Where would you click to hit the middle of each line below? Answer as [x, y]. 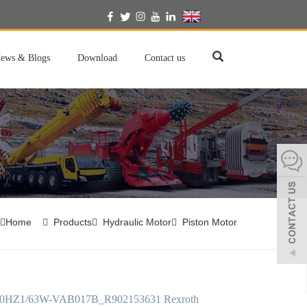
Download [97, 58]
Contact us [165, 58]
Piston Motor [210, 222]
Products [73, 222]
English [218, 16]
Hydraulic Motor [137, 222]
